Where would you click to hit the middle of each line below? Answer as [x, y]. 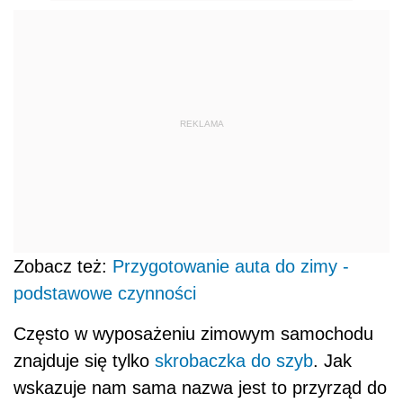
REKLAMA [201, 124]
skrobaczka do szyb [231, 360]
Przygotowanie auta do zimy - [231, 266]
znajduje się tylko [81, 360]
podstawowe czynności [105, 293]
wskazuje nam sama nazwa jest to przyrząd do [200, 387]
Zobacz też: [63, 266]
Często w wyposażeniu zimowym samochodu [193, 333]
